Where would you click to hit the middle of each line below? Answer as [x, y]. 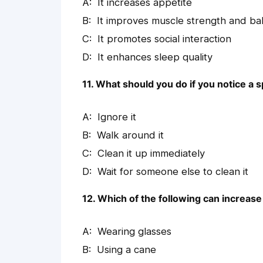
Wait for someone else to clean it [173, 172]
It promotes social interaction [164, 39]
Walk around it [130, 135]
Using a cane [127, 250]
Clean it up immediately [151, 154]
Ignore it [117, 117]
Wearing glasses [134, 232]
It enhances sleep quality [155, 57]
